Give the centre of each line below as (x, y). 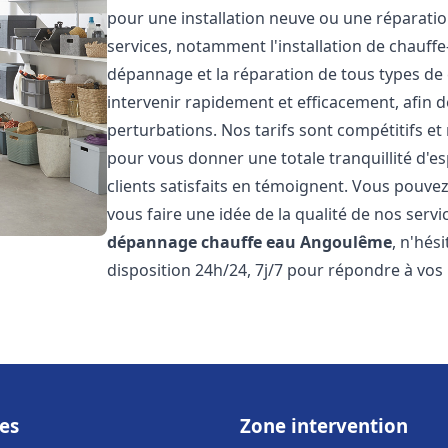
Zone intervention (324, 425)
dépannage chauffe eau (202, 242)
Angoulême (346, 242)
